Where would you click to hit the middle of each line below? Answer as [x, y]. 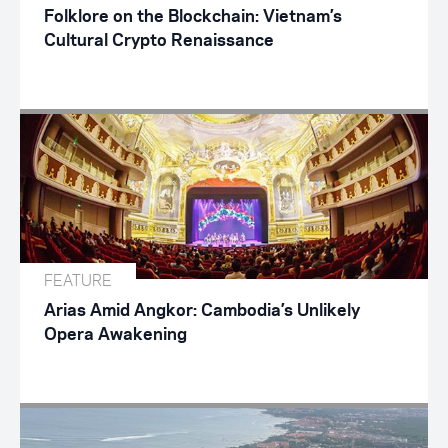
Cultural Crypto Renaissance [159, 40]
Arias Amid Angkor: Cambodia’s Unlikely [202, 310]
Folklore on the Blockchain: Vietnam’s [193, 16]
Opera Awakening [115, 334]
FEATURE [78, 280]
